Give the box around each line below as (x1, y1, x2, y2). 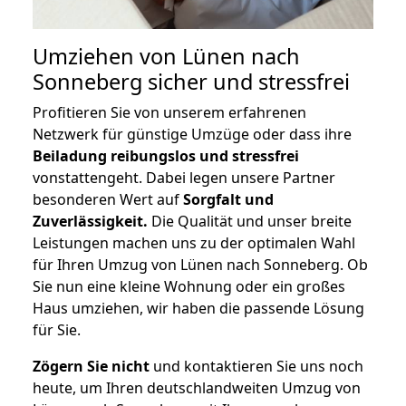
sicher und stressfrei (142, 67, 350, 97)
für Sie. (33, 320, 81, 341)
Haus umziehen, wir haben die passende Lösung (33, 298, 364, 319)
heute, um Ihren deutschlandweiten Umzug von (33, 378, 361, 399)
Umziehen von (33, 42, 182, 72)
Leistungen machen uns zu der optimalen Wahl (33, 233, 355, 254)
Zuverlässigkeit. (33, 211, 148, 232)
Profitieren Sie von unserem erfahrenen (33, 102, 306, 123)
